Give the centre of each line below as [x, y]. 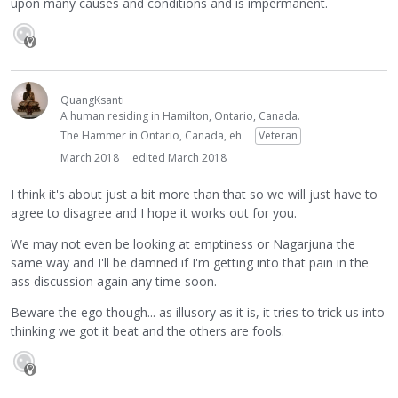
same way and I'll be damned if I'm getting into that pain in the [190, 262]
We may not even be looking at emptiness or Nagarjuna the [183, 243]
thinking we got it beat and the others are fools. [147, 330]
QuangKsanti [92, 100]
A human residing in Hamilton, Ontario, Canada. [180, 116]
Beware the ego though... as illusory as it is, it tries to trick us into [198, 312]
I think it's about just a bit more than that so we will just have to [194, 194]
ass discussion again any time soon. [114, 281]
